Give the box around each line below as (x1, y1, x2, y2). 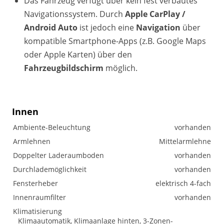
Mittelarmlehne (159, 136, 211, 146)
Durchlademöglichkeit (13, 164, 86, 174)
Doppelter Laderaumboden (13, 150, 104, 160)
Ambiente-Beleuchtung (13, 122, 90, 132)
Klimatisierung (13, 206, 62, 216)
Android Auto (24, 22, 77, 33)
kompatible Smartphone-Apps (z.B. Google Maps (24, 35, 206, 46)
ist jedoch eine (77, 22, 136, 33)
